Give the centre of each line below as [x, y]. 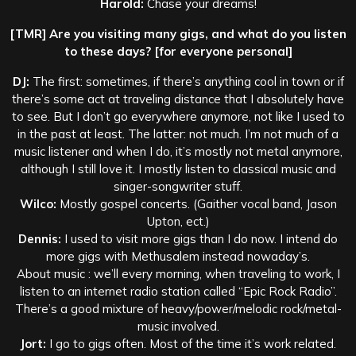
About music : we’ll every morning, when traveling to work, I [178, 273]
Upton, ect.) [178, 221]
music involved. [178, 326]
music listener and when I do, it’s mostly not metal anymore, [178, 151]
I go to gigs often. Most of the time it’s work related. [191, 343]
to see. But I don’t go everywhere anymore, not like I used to [178, 116]
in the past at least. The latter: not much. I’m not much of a [178, 133]
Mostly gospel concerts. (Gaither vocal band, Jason [196, 203]
